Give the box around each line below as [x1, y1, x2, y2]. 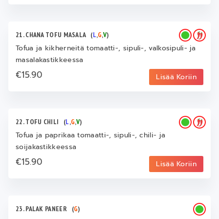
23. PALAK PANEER [16, 204, 72, 214]
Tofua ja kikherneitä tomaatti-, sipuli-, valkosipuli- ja [16, 43, 196, 54]
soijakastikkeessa [16, 142, 77, 153]
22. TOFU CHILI [16, 117, 64, 127]
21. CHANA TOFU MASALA [16, 30, 91, 40]
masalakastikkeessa [16, 55, 84, 66]
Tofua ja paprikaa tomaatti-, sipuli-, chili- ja [16, 130, 166, 141]
